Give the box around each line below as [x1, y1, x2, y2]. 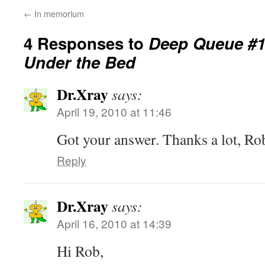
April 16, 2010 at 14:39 [57, 215, 172, 231]
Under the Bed [24, 50, 135, 73]
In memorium [32, 7, 84, 20]
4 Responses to [24, 31, 148, 54]
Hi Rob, [57, 241, 104, 261]
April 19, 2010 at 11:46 [57, 104, 172, 119]
